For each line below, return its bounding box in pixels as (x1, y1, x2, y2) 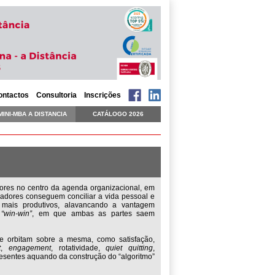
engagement (8, 244, 51, 252)
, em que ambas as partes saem (32, 209, 155, 218)
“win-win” (1, 209, 33, 218)
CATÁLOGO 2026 (92, 110, 144, 117)
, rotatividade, (50, 244, 106, 252)
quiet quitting (106, 244, 153, 252)
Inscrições (84, 91, 121, 99)
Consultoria (36, 91, 77, 99)
